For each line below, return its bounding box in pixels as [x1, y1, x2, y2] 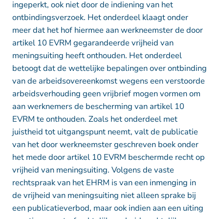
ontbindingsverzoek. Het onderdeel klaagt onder [12, 11, 188, 23]
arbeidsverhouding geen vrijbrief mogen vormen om [12, 88, 200, 99]
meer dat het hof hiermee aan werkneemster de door [12, 24, 203, 36]
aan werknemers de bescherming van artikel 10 [12, 100, 184, 112]
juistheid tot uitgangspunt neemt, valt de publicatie [12, 126, 198, 137]
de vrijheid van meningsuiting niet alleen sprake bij [12, 189, 196, 201]
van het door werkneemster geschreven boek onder [12, 138, 198, 150]
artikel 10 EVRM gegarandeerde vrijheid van [12, 37, 174, 48]
